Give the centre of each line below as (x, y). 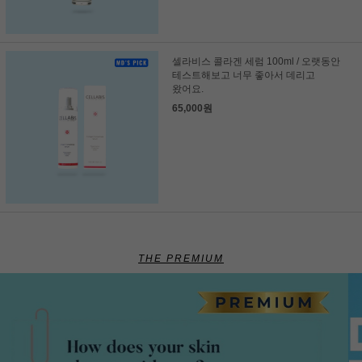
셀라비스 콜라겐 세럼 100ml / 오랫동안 (256, 61)
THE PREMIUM (181, 259)
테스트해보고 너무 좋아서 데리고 (243, 75)
